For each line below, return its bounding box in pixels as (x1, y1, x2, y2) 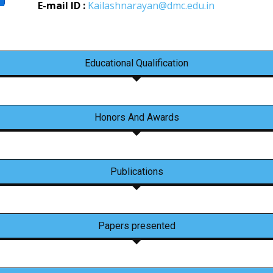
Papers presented (97, 220, 175, 232)
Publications (110, 166, 163, 178)
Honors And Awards (94, 112, 179, 124)
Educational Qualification (85, 57, 188, 69)
